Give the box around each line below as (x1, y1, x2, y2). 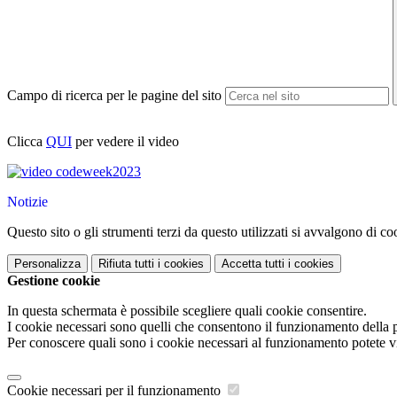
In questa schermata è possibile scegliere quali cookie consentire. (7, 303, 367, 319)
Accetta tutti (222, 257, 284, 271)
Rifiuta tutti (98, 257, 154, 271)
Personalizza (14, 257, 81, 271)
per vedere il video (72, 134, 179, 150)
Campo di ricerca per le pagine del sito (7, 88, 222, 104)
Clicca (7, 134, 46, 150)
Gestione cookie (7, 273, 100, 289)
